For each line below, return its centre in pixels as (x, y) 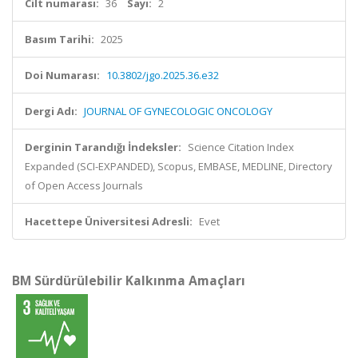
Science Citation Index (241, 147)
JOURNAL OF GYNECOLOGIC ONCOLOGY (178, 111)
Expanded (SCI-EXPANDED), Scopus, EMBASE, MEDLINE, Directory (179, 166)
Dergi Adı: (51, 111)
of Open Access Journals (84, 185)
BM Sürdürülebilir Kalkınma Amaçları (129, 280)
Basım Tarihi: (60, 39)
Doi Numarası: (62, 75)
